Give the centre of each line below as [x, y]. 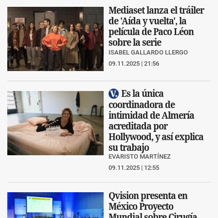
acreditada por [138, 126]
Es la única [142, 93]
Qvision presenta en [148, 196]
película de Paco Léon [151, 31]
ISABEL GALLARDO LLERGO [148, 52]
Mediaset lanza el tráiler [156, 10]
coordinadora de [142, 105]
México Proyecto [141, 206]
